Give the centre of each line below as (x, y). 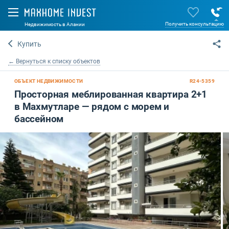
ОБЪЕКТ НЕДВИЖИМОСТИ (49, 81)
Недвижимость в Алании (55, 24)
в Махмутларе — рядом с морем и (92, 107)
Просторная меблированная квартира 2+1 (111, 94)
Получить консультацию (194, 24)
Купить (30, 44)
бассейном (39, 119)
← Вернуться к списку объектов (54, 61)
